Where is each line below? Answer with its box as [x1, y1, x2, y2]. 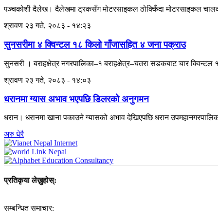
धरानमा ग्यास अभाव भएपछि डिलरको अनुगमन [4, 93, 149, 104]
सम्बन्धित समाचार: [4, 203, 54, 212]
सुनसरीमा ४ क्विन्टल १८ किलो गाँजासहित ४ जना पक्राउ [4, 39, 186, 50]
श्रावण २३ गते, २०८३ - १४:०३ [4, 75, 91, 84]
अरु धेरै [4, 130, 24, 139]
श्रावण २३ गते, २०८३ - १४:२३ [4, 21, 91, 30]
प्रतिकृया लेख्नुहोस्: [4, 176, 56, 184]
